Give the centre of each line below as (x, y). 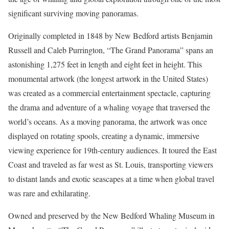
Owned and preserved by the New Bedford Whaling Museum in (111, 215)
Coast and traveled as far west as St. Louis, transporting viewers (111, 164)
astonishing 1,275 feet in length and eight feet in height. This (105, 64)
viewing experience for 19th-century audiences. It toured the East (112, 150)
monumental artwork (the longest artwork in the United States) (108, 78)
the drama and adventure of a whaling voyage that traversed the (109, 107)
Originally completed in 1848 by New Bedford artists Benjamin (110, 36)
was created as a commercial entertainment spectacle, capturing (109, 93)
